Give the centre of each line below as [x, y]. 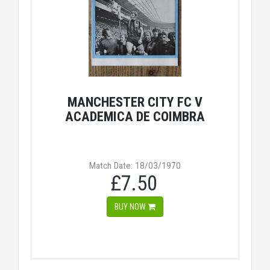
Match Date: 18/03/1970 [135, 166]
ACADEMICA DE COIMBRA [135, 116]
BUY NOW [131, 207]
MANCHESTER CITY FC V [135, 102]
